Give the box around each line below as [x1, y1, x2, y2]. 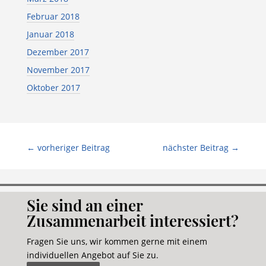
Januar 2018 [26, 28, 74, 40]
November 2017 [26, 64, 90, 75]
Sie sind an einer [26, 195, 142, 216]
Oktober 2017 [26, 81, 80, 93]
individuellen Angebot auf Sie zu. [26, 249, 159, 261]
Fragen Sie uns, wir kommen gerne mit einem [26, 236, 207, 248]
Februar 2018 [26, 10, 80, 22]
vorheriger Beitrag [37, 141, 110, 153]
